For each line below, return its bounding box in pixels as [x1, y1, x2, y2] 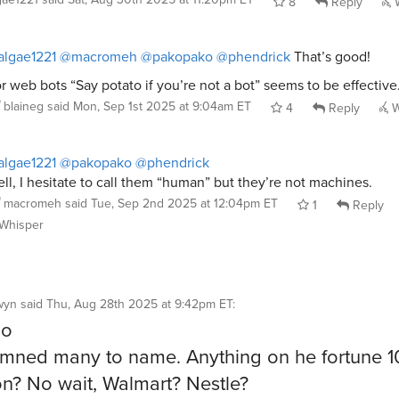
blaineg [4, 96, 44, 116]
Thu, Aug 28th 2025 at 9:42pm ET [46, 294, 232, 313]
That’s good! [290, 45, 370, 67]
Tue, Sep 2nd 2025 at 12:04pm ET [91, 193, 278, 213]
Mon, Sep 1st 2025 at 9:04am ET [73, 96, 251, 116]
